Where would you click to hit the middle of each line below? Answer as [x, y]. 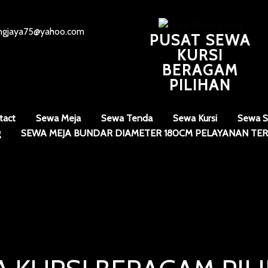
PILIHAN [200, 85]
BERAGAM [200, 70]
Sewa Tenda [127, 118]
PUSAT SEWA [200, 40]
